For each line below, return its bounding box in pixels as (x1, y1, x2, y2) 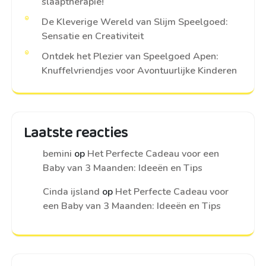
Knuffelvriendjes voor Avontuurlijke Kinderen (42, 64, 237, 77)
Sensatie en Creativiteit (42, 30, 144, 43)
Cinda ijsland (43, 185, 100, 198)
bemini (43, 147, 72, 160)
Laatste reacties (24, 121, 128, 145)
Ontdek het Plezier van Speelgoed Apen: (42, 50, 218, 63)
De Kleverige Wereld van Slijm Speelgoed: (42, 15, 228, 28)
